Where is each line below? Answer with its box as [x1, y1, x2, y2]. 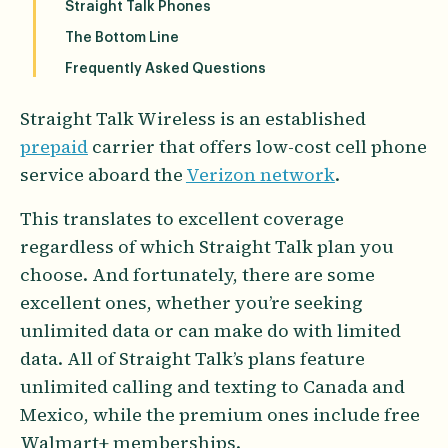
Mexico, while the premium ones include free [20, 402, 420, 427]
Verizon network [185, 162, 335, 187]
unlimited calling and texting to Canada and [20, 374, 405, 399]
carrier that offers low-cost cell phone [87, 134, 427, 159]
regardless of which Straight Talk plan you [20, 234, 394, 259]
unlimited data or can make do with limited [20, 318, 401, 343]
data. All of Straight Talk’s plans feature [20, 346, 365, 371]
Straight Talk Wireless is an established [20, 106, 366, 131]
